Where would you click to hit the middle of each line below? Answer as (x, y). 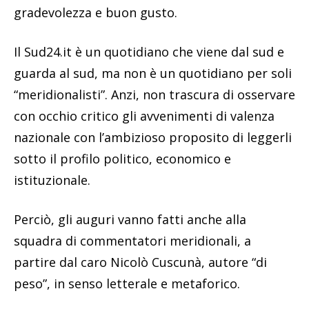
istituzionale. (52, 180)
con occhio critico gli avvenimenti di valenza (144, 116)
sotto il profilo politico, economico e (122, 158)
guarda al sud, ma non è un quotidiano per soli (153, 73)
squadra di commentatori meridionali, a (132, 240)
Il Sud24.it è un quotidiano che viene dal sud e (149, 51)
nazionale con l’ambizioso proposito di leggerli (153, 137)
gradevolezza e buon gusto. (96, 12)
